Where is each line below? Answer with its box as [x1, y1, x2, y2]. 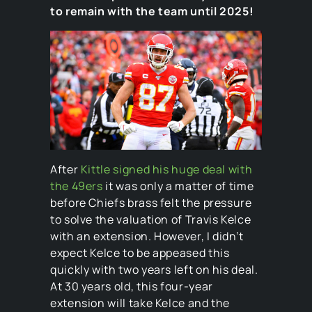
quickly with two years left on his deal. [50, 262, 258, 277]
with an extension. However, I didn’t [50, 228, 244, 244]
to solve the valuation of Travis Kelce [50, 212, 251, 227]
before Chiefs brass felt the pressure [50, 195, 252, 210]
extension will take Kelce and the [50, 295, 231, 311]
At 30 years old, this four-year [50, 279, 213, 294]
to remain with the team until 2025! [50, 3, 254, 19]
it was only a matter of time [102, 178, 254, 194]
